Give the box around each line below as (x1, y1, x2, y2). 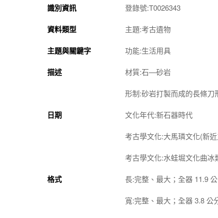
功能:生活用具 (125, 45, 171, 55)
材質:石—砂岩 (125, 66, 171, 77)
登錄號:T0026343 (125, 2, 181, 13)
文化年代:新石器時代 (125, 109, 193, 120)
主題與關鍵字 (47, 45, 91, 56)
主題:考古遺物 (125, 23, 171, 34)
